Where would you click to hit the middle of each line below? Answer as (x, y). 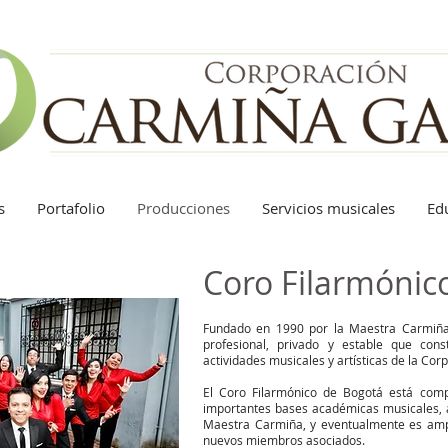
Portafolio (71, 208)
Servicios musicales (328, 208)
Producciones (183, 208)
